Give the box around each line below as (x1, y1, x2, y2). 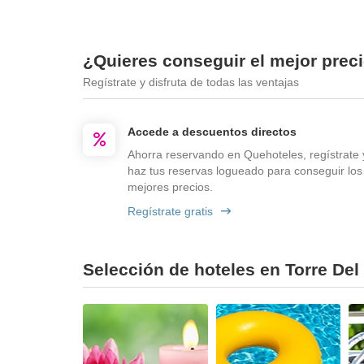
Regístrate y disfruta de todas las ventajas (83, 76, 299, 89)
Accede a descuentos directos (128, 125, 297, 138)
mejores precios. (128, 180, 213, 193)
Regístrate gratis (128, 205, 213, 218)
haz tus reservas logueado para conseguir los (128, 164, 362, 177)
